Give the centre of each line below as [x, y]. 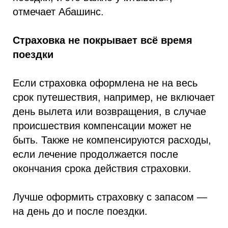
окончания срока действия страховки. [102, 168]
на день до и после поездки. [80, 211]
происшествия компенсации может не [102, 126]
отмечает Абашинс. [58, 12]
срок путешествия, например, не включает [114, 97]
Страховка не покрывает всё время [103, 40]
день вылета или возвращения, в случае [109, 111]
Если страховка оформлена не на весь [105, 83]
